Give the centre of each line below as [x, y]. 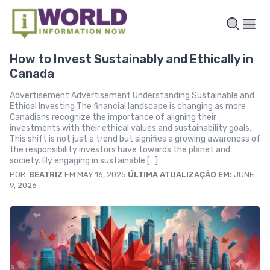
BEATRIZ [46, 174]
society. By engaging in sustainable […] [84, 160]
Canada [32, 73]
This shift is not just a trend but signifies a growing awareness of [135, 139]
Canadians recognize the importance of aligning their [113, 117]
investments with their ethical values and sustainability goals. [130, 128]
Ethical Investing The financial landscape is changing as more [128, 106]
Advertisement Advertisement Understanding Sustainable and [132, 95]
